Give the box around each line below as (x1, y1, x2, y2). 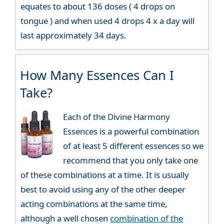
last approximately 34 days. (20, 29, 127, 41)
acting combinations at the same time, (20, 198, 168, 210)
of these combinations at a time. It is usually (20, 169, 189, 181)
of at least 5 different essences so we (62, 140, 203, 152)
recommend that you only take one (62, 154, 198, 166)
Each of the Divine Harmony (62, 111, 170, 123)
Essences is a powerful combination (62, 125, 199, 137)
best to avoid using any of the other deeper (20, 183, 186, 195)
